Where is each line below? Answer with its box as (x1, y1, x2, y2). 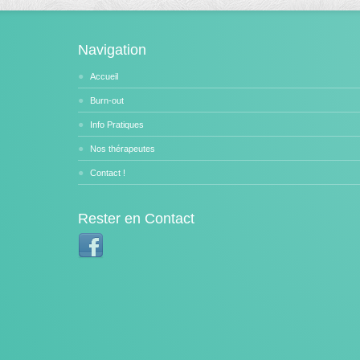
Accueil (90, 72, 118, 81)
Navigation (78, 42, 146, 58)
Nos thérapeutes (90, 144, 155, 153)
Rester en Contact (78, 211, 194, 227)
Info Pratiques (90, 120, 144, 129)
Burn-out (90, 96, 124, 105)
